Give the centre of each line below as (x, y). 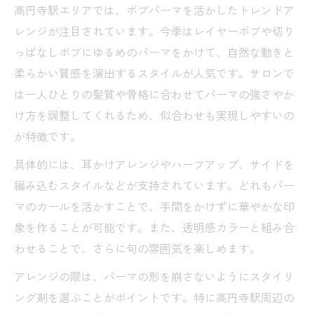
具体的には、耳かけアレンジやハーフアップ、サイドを (154, 164)
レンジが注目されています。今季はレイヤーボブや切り (154, 30)
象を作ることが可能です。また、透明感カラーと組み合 (154, 227)
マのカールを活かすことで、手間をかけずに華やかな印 (154, 206)
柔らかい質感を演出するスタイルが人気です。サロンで (154, 73)
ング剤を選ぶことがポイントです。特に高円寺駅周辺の (154, 297)
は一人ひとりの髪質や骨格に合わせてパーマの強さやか (154, 94)
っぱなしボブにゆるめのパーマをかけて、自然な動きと (154, 52)
